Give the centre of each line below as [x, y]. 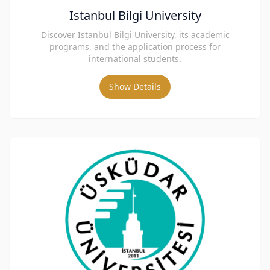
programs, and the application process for [135, 47]
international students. [135, 59]
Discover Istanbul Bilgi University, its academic [135, 35]
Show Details [135, 86]
